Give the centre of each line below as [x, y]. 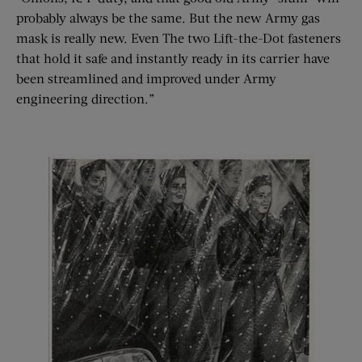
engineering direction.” [85, 99]
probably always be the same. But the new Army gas [168, 18]
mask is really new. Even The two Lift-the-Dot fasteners [179, 38]
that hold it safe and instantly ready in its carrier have [173, 58]
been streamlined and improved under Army [146, 78]
